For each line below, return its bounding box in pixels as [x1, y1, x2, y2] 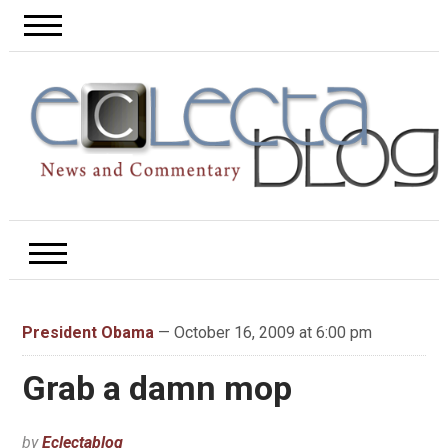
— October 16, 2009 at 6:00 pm [153, 323, 372, 343]
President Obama [21, 323, 154, 343]
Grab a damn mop [21, 368, 292, 409]
